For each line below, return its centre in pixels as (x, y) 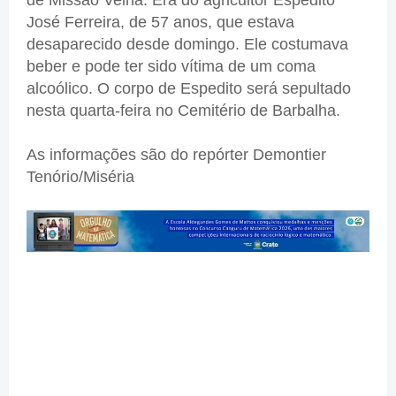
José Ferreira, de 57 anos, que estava (160, 22)
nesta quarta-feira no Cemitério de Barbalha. (183, 110)
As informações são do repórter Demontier (176, 154)
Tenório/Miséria (80, 176)
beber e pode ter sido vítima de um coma (171, 66)
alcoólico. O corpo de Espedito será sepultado (189, 88)
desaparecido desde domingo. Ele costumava (187, 44)
